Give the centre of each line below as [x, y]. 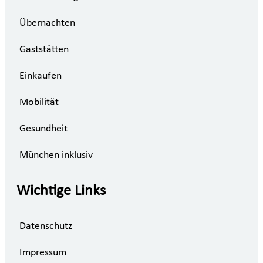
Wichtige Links [61, 191]
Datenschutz [46, 227]
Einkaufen [41, 76]
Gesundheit [43, 129]
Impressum [43, 253]
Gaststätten [44, 50]
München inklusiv [56, 155]
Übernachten [47, 23]
